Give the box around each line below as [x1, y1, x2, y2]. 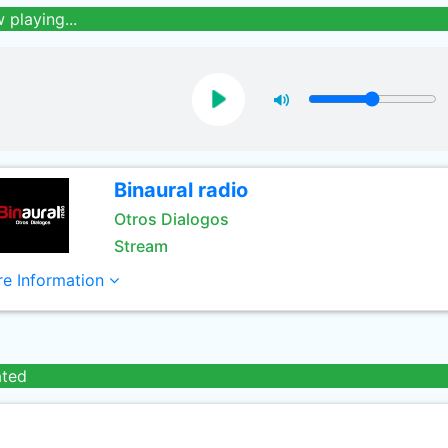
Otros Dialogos [113, 209, 229, 229]
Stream [113, 236, 168, 256]
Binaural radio [113, 178, 248, 202]
